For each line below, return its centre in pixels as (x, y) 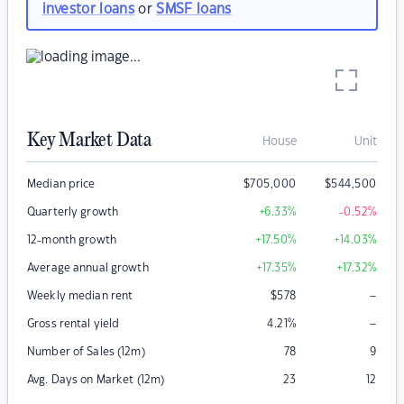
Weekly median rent (80, 296)
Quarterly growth (73, 212)
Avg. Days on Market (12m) (96, 380)
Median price (61, 184)
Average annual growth (88, 268)
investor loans (88, 9)
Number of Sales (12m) (86, 352)
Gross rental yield (73, 324)
